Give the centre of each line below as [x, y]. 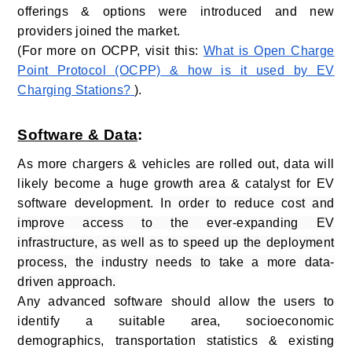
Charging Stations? [74, 90]
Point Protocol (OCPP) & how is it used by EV [176, 70]
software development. [89, 203]
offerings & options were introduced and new [176, 11]
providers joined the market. [99, 31]
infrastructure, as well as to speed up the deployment [176, 242]
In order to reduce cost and [247, 203]
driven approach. [67, 281]
